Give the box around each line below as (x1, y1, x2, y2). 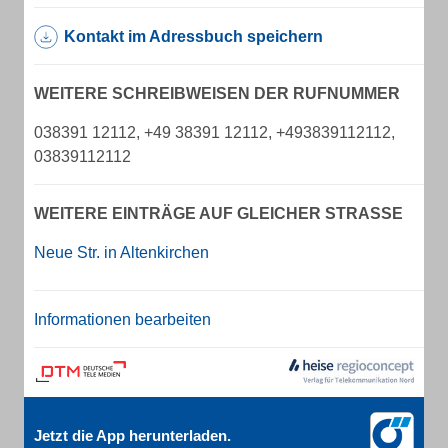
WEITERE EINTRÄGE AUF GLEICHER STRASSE (34, 205, 392, 222)
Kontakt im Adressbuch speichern (64, 28, 323, 45)
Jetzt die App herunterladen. (34, 427, 231, 444)
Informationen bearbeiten (34, 311, 211, 328)
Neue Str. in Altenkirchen (34, 244, 209, 261)
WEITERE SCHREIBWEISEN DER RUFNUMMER (34, 85, 400, 102)
